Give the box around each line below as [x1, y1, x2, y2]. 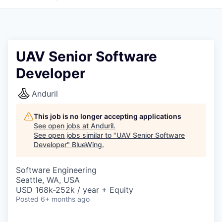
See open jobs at [34, 121, 91, 130]
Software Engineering [16, 165, 97, 175]
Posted [16, 195, 39, 203]
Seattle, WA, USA [16, 175, 80, 185]
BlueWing [72, 140, 102, 149]
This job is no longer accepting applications [34, 112, 181, 120]
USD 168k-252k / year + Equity [16, 185, 133, 195]
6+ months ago [41, 195, 90, 203]
